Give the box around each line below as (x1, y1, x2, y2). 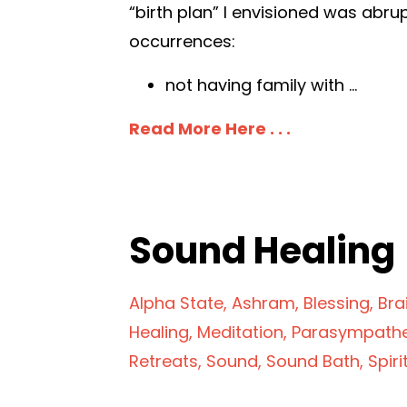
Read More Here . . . (129, 116, 291, 140)
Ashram (232, 291, 295, 314)
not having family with (165, 73, 349, 96)
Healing (129, 320, 189, 343)
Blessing (303, 291, 370, 314)
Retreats (129, 349, 198, 372)
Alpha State (129, 291, 223, 314)
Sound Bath (266, 349, 360, 372)
